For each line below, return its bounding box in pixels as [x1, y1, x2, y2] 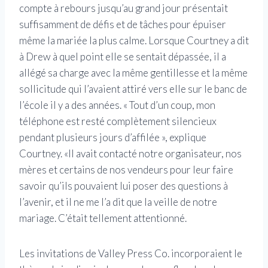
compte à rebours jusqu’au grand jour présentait [19, 2, 228, 15]
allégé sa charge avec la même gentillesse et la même [19, 66, 248, 80]
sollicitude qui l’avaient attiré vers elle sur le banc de [19, 83, 247, 96]
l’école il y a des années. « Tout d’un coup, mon [19, 99, 215, 112]
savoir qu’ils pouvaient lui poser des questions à [19, 179, 228, 193]
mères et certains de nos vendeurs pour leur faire [19, 163, 233, 176]
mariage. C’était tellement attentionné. [19, 212, 187, 225]
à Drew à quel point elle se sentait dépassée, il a [19, 50, 226, 63]
